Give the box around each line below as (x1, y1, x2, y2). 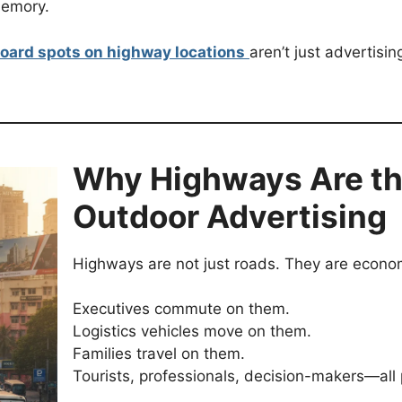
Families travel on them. (73, 345, 245, 363)
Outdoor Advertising (73, 197, 387, 235)
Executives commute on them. (73, 300, 290, 319)
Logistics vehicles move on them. (73, 322, 311, 341)
